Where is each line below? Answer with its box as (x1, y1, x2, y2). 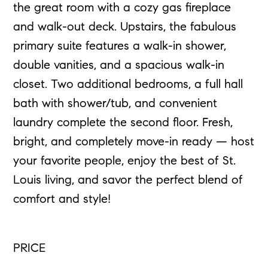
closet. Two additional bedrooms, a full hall (13, 79, 243, 92)
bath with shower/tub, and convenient (13, 98, 218, 111)
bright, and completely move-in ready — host (13, 136, 255, 149)
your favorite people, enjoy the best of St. (13, 156, 236, 168)
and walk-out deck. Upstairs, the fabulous (13, 22, 237, 34)
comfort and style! (13, 194, 111, 206)
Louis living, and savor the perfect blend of (13, 175, 243, 187)
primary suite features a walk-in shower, (13, 41, 227, 53)
